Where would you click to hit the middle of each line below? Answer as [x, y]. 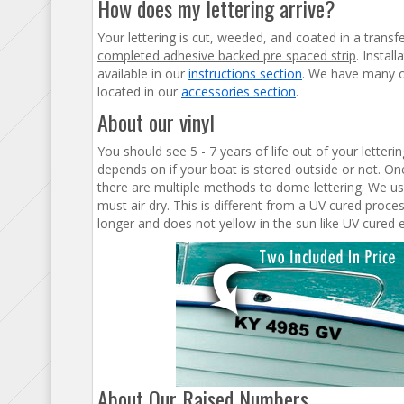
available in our [143, 73]
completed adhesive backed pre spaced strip [227, 55]
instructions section [245, 73]
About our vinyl [156, 122]
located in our [139, 92]
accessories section [239, 92]
